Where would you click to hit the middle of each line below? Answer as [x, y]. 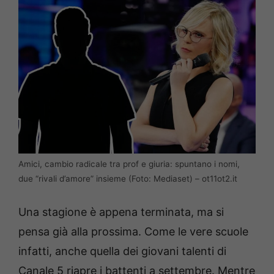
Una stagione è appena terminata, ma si [121, 212]
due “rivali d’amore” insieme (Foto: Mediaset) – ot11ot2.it [128, 179]
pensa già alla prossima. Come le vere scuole [133, 232]
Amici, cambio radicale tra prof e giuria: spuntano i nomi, [129, 164]
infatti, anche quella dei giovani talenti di [122, 251]
